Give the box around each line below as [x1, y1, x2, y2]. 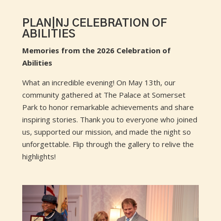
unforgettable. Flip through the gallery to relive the [22, 139, 194, 149]
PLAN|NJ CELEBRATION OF [22, 18, 167, 29]
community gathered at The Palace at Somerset [22, 90, 185, 100]
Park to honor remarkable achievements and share [22, 102, 194, 112]
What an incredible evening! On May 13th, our [22, 77, 176, 88]
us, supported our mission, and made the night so [22, 127, 191, 137]
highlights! [22, 151, 56, 162]
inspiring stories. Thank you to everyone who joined [22, 114, 197, 125]
